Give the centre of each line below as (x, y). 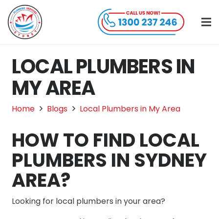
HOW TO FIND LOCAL (106, 140)
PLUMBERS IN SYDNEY (109, 160)
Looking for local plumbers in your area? (88, 201)
